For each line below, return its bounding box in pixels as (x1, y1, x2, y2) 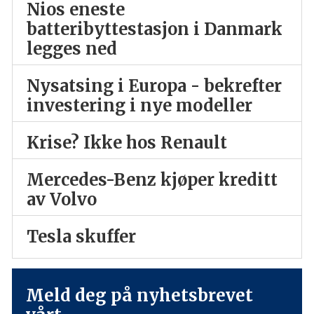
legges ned (26, 39, 117, 60)
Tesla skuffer (26, 226, 136, 247)
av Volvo (26, 189, 97, 210)
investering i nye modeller (26, 95, 252, 116)
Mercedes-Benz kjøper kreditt (26, 170, 278, 191)
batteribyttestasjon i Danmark (26, 19, 282, 40)
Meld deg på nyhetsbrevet (25, 284, 253, 306)
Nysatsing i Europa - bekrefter (26, 76, 282, 97)
